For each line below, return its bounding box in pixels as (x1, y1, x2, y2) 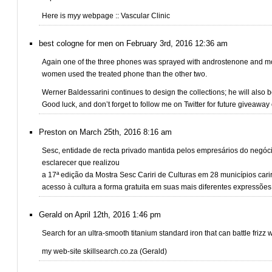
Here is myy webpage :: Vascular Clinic (42, 12, 170, 20)
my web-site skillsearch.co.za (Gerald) (42, 247, 167, 256)
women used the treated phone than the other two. (42, 70, 207, 78)
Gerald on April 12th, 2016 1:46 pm (39, 210, 161, 219)
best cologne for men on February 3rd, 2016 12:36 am (39, 39, 228, 48)
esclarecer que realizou (42, 158, 120, 167)
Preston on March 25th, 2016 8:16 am (39, 127, 172, 137)
